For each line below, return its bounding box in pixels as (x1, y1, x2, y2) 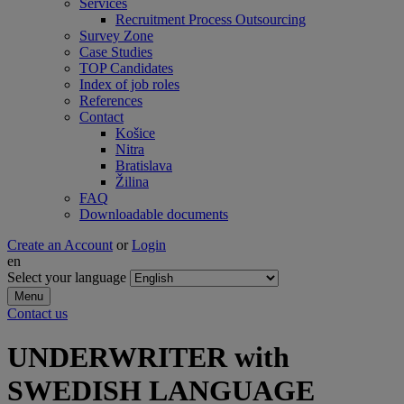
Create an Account (7, 237, 113, 252)
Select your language (7, 270, 126, 285)
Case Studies (79, 44, 152, 60)
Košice (115, 125, 155, 141)
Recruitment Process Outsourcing (115, 12, 306, 27)
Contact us (7, 306, 68, 321)
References (79, 93, 142, 108)
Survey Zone (79, 28, 153, 43)
